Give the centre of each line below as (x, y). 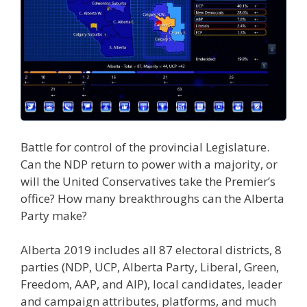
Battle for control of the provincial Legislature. (145, 147)
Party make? (54, 215)
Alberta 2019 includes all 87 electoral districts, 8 (151, 250)
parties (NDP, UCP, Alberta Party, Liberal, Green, (150, 267)
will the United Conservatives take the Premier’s (148, 181)
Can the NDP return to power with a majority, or (149, 164)
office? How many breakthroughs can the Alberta (152, 198)
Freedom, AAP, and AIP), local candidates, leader (151, 284)
